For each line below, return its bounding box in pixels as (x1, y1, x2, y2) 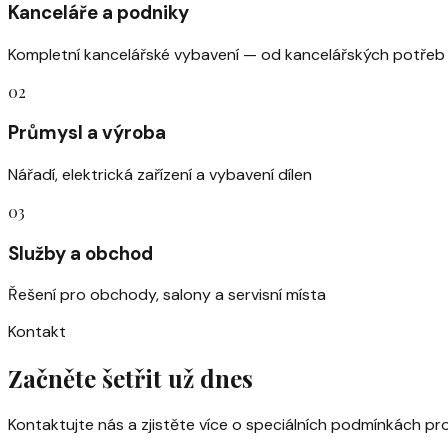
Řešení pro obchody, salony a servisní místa (8, 284, 326, 306)
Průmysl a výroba (8, 120, 166, 146)
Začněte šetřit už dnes (8, 362, 253, 395)
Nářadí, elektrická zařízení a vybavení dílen (8, 163, 312, 185)
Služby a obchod (8, 240, 153, 266)
